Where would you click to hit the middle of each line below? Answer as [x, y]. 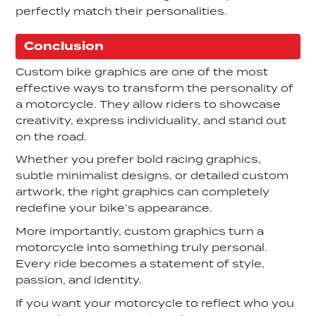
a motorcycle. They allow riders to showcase [148, 105]
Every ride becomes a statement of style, [140, 264]
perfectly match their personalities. [122, 12]
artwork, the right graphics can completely [143, 193]
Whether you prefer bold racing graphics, [139, 160]
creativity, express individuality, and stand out [151, 121]
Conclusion [64, 46]
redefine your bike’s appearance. [114, 209]
